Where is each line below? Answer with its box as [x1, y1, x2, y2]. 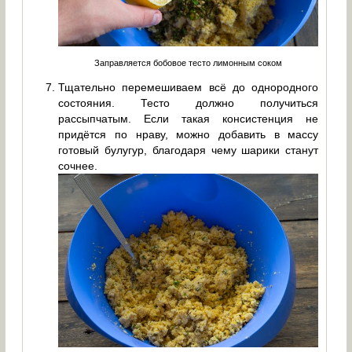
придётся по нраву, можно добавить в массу [58, 127, 319, 141]
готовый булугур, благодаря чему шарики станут [58, 143, 319, 156]
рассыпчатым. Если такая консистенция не [58, 112, 319, 125]
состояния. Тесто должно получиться [58, 96, 319, 109]
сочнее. [58, 159, 98, 172]
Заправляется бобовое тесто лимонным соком [94, 57, 283, 68]
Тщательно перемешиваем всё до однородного [58, 80, 319, 93]
